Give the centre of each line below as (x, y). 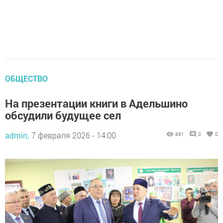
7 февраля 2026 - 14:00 (74, 135)
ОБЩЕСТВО (26, 78)
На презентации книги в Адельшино (96, 103)
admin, (17, 135)
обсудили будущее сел (63, 115)
